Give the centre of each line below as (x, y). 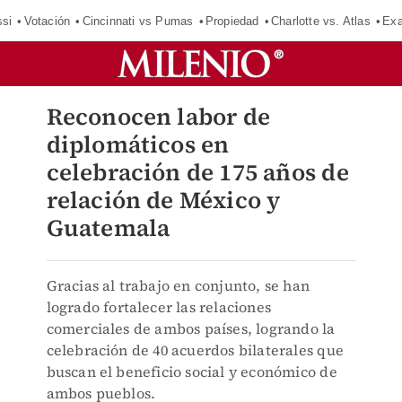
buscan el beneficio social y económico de (192, 371)
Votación (47, 21)
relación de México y (163, 200)
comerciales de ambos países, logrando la (191, 328)
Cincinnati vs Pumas (138, 21)
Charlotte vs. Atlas (320, 21)
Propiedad (232, 21)
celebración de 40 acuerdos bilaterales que (195, 350)
